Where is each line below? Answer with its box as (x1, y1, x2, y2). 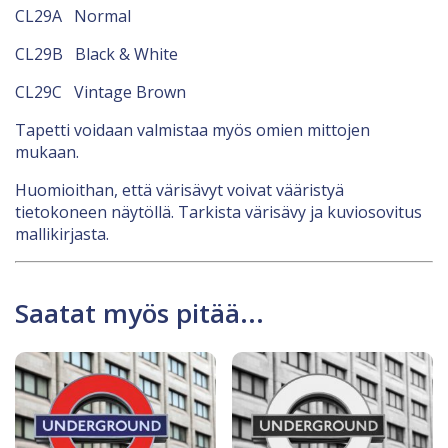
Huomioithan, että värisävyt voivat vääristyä (15, 178, 344, 201)
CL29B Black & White (15, 42, 178, 65)
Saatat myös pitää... (15, 294, 264, 331)
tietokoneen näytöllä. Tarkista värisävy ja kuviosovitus (15, 200, 422, 223)
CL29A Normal (15, 4, 131, 27)
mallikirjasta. (15, 222, 109, 245)
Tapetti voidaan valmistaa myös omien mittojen (15, 118, 370, 141)
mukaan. (15, 140, 79, 163)
